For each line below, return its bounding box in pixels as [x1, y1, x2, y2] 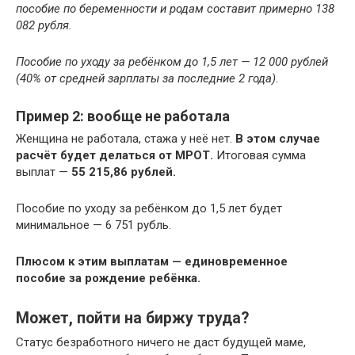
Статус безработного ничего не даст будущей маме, [16, 335, 306, 349]
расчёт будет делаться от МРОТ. [16, 148, 213, 162]
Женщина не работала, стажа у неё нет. [16, 132, 235, 146]
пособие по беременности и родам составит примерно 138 [16, 2, 334, 16]
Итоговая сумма [213, 148, 306, 162]
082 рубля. [16, 18, 72, 32]
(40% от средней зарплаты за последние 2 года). [16, 71, 279, 86]
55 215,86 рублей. [71, 165, 176, 179]
